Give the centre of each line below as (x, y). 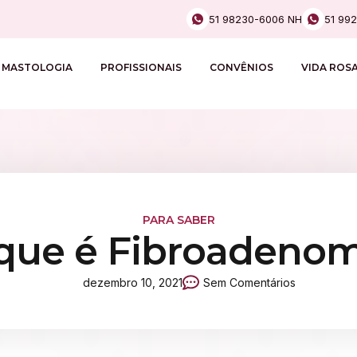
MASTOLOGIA (37, 67)
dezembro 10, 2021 (132, 282)
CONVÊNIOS (241, 67)
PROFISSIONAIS (141, 67)
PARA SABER (178, 220)
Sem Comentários (249, 282)
